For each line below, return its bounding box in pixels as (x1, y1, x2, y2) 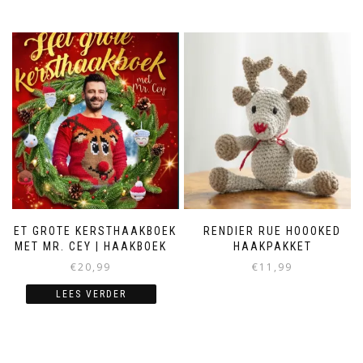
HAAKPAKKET (233, 240, 312, 254)
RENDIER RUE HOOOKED (203, 224, 341, 238)
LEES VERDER (55, 288, 126, 301)
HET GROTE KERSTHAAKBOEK (5, 224, 177, 238)
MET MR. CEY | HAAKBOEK (15, 240, 167, 254)
